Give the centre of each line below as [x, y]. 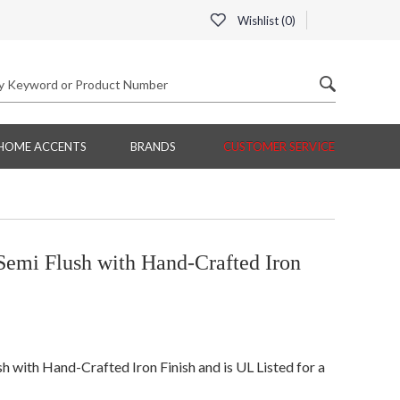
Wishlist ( [260, 21]
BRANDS [153, 147]
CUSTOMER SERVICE [279, 147]
